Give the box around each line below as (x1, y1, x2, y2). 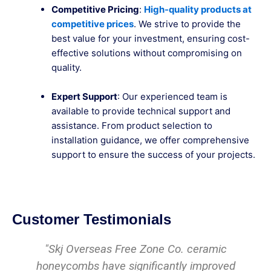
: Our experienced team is (117, 91, 227, 103)
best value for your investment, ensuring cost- (51, 33, 250, 45)
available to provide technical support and (51, 105, 230, 117)
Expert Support (51, 91, 117, 103)
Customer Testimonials (12, 211, 171, 227)
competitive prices (51, 18, 134, 30)
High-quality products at (144, 4, 252, 16)
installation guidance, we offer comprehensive (51, 134, 249, 146)
